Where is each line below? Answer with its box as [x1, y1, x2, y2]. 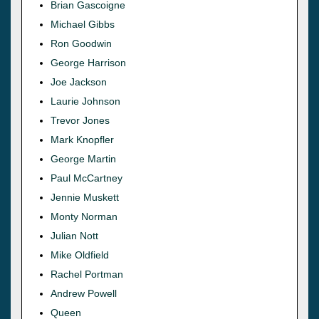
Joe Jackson [51, 75, 107, 88]
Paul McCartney [51, 172, 122, 184]
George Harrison [51, 56, 126, 68]
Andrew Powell [51, 287, 117, 299]
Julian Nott [51, 229, 98, 241]
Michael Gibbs [51, 18, 115, 30]
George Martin [51, 152, 116, 164]
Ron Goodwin [51, 37, 112, 49]
